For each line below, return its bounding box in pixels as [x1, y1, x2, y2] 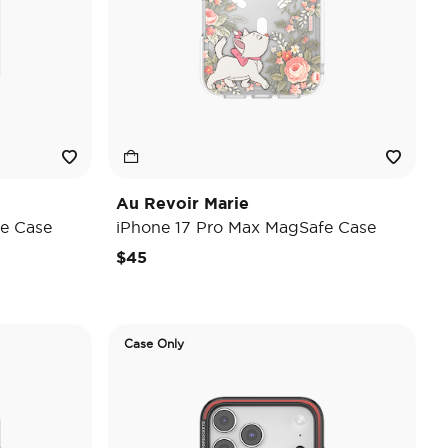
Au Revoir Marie [116, 194, 249, 212]
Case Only [124, 337, 184, 350]
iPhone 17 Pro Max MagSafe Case [116, 218, 376, 236]
